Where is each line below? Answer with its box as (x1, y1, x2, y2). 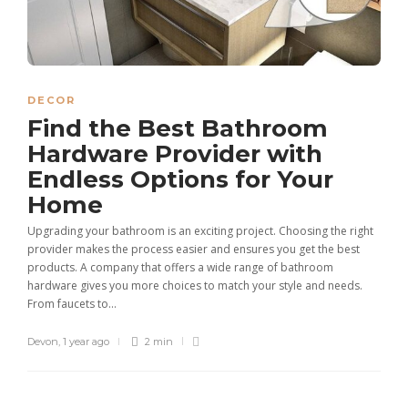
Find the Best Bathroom (27, 113, 328, 143)
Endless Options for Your (27, 164, 333, 194)
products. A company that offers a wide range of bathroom (27, 259, 333, 275)
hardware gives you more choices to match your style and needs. (27, 277, 362, 293)
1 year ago (63, 334, 109, 348)
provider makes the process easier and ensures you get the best (27, 240, 360, 257)
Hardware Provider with (27, 138, 322, 168)
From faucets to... (27, 295, 117, 311)
